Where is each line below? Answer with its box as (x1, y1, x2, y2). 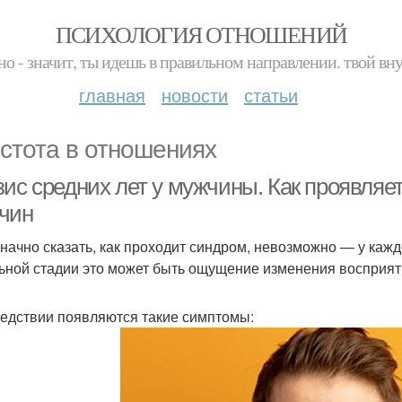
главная (79, 82, 145, 108)
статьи (244, 82, 298, 108)
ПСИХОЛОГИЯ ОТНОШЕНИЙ (55, 19, 347, 49)
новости (162, 82, 228, 108)
